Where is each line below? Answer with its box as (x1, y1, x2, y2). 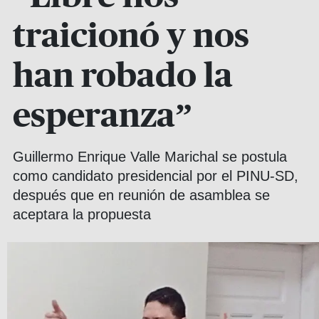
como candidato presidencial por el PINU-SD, (13, 168, 298, 184)
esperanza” (13, 100, 192, 134)
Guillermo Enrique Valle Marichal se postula (13, 149, 287, 164)
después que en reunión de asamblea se (13, 187, 270, 203)
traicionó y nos (13, 20, 249, 54)
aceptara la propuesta (13, 206, 151, 222)
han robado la (13, 60, 233, 94)
